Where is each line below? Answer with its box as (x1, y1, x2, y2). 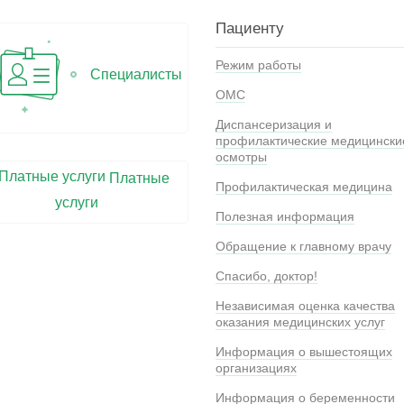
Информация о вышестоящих (216, 344, 392, 360)
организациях (216, 361, 297, 376)
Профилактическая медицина (216, 179, 392, 195)
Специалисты (87, 67, 183, 83)
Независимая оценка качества (216, 298, 395, 314)
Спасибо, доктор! (216, 269, 317, 284)
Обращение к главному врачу (216, 239, 391, 254)
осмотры (216, 150, 267, 165)
